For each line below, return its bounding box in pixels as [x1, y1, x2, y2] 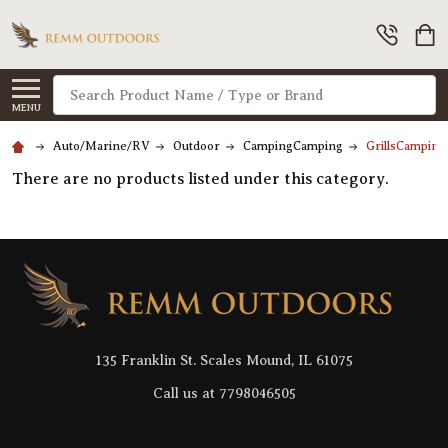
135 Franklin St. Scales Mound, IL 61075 [95, 352, 353, 368]
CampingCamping [243, 139, 343, 154]
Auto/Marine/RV [53, 139, 150, 154]
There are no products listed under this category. [12, 170, 389, 189]
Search [53, 78, 106, 97]
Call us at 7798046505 [152, 385, 296, 401]
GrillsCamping [366, 139, 446, 154]
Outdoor [173, 139, 220, 154]
